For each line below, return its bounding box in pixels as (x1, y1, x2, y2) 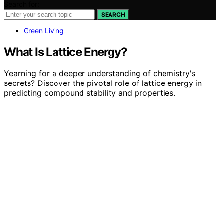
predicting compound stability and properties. (4, 88, 175, 98)
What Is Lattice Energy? (4, 44, 127, 59)
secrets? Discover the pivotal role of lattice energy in (4, 78, 202, 88)
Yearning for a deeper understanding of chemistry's (4, 68, 195, 79)
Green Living (24, 26, 64, 35)
